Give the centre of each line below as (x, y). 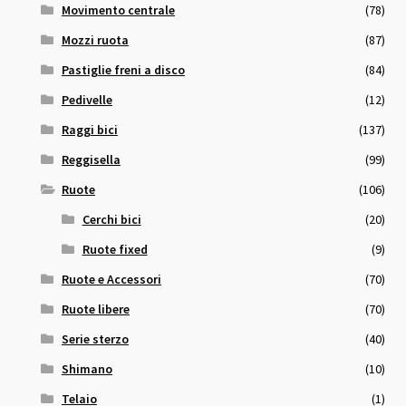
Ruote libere (95, 309)
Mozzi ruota (95, 40)
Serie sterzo (95, 339)
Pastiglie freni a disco (123, 70)
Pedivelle (87, 100)
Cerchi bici (111, 220)
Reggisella (91, 160)
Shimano (87, 369)
